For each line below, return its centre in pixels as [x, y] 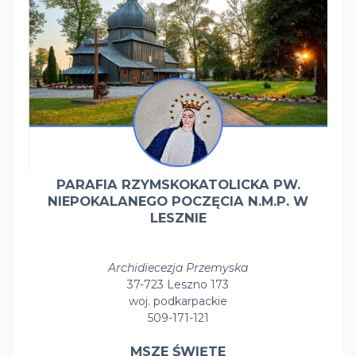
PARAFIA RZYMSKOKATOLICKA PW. [178, 184]
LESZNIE [178, 217]
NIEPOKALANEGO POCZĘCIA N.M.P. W [178, 201]
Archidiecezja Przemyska [178, 267]
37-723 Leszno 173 [178, 284]
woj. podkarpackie [178, 301]
